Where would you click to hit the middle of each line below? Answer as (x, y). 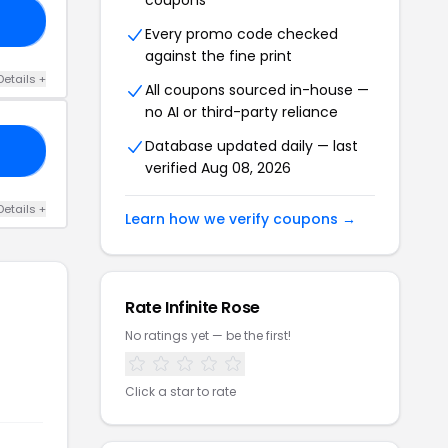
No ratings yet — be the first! (208, 336)
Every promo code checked (241, 34)
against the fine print (218, 56)
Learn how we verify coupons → (240, 219)
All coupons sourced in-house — (257, 90)
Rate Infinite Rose (192, 308)
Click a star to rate (180, 392)
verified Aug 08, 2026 (218, 168)
